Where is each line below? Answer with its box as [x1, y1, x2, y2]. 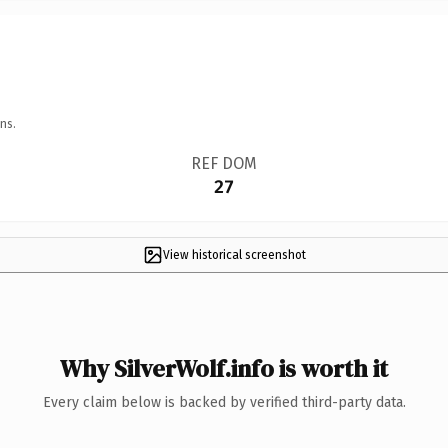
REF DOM [190, 153, 257, 173]
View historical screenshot [162, 247, 306, 262]
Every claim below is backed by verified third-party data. [42, 393, 406, 411]
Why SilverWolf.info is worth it [60, 351, 388, 385]
